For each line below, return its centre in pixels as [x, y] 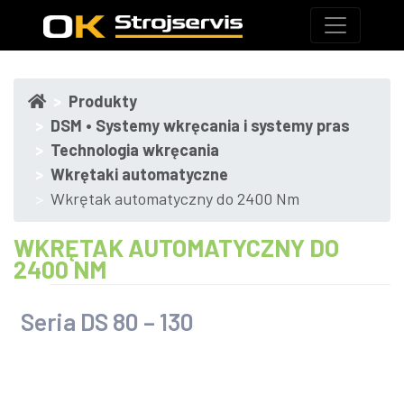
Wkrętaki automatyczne [139, 174]
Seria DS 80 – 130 [107, 321]
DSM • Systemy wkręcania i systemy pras [200, 125]
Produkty [103, 101]
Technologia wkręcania [135, 150]
